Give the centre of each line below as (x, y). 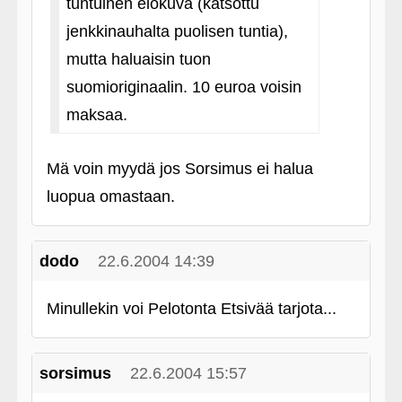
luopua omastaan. (110, 197)
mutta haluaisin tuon (138, 59)
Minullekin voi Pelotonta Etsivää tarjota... (191, 309)
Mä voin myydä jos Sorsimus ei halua (179, 169)
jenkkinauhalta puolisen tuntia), (177, 31)
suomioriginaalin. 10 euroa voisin (184, 87)
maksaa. (96, 115)
